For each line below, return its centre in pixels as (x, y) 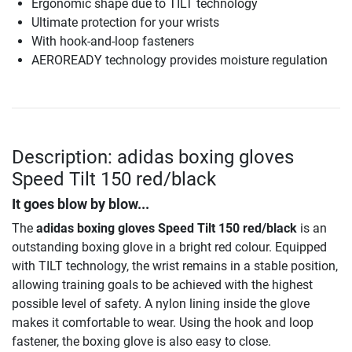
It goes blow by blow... (81, 205)
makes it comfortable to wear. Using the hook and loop (163, 323)
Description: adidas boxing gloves (153, 158)
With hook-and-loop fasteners (113, 42)
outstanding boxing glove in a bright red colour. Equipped (169, 247)
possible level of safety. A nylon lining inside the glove (161, 304)
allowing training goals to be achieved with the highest (162, 285)
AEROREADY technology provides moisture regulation (180, 60)
